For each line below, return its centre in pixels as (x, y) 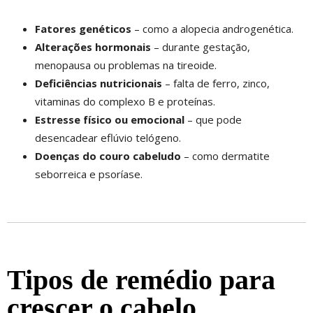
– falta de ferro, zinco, (216, 83)
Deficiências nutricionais (99, 83)
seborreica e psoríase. (89, 174)
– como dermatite (225, 156)
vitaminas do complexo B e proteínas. (125, 102)
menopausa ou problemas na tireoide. (126, 65)
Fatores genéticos (83, 29)
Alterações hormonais (93, 47)
